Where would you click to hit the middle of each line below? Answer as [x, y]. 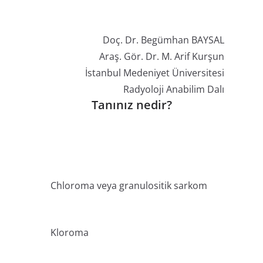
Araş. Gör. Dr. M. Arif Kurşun [161, 57]
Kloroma [70, 233]
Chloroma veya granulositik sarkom [129, 186]
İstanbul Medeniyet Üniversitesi [154, 73]
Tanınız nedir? [131, 105]
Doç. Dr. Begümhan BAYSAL [163, 40]
